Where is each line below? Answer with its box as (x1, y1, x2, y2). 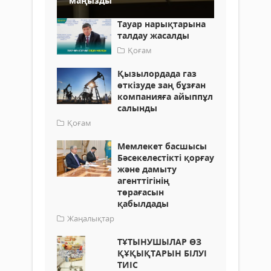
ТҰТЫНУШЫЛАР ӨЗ (117, 235, 201, 247)
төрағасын (117, 186, 164, 198)
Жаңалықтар (67, 212, 114, 224)
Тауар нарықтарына (117, 18, 206, 30)
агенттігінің (117, 174, 169, 186)
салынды (117, 102, 157, 114)
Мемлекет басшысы (117, 140, 207, 152)
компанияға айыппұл (117, 90, 213, 102)
